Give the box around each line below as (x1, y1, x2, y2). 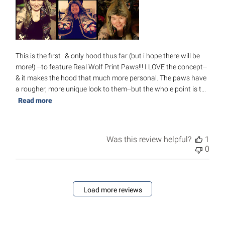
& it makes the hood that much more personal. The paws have (16, 73, 207, 82)
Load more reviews (83, 186, 142, 194)
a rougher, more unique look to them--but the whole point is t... (16, 84, 206, 93)
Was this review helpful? (106, 134, 191, 144)
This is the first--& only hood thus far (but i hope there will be (16, 51, 200, 60)
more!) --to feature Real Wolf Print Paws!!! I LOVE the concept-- (16, 62, 207, 71)
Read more (18, 96, 53, 104)
